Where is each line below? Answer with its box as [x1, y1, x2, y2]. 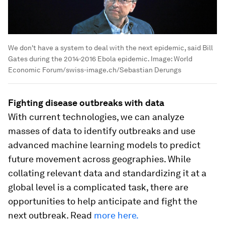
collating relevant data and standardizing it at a [8, 168, 206, 179]
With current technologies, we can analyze [8, 111, 184, 123]
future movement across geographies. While [8, 154, 191, 165]
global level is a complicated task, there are [8, 182, 188, 193]
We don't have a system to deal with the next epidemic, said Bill [8, 44, 213, 52]
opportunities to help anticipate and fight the [8, 196, 197, 207]
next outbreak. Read [8, 210, 94, 221]
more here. [94, 210, 139, 221]
